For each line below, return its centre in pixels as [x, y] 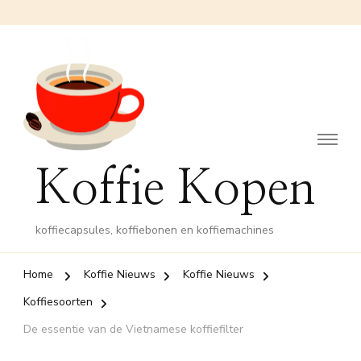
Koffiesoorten [58, 302]
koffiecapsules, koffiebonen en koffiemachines [155, 230]
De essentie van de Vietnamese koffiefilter [133, 330]
